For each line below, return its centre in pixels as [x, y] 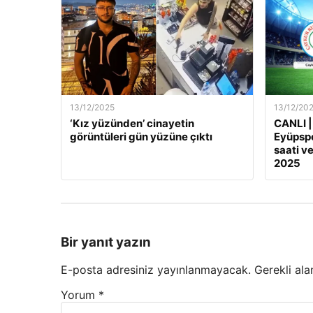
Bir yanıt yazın [106, 242]
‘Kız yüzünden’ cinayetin [132, 123]
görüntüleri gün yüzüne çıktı [141, 136]
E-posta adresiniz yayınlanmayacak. [156, 270]
